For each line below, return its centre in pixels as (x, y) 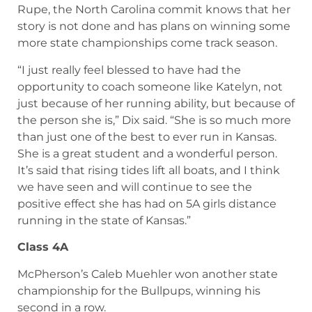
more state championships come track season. (149, 142)
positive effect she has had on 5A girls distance (147, 303)
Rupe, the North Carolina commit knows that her (154, 109)
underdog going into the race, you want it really (150, 32)
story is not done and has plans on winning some (154, 126)
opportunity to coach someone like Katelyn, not (150, 186)
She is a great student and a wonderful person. (147, 253)
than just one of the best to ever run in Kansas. (147, 236)
